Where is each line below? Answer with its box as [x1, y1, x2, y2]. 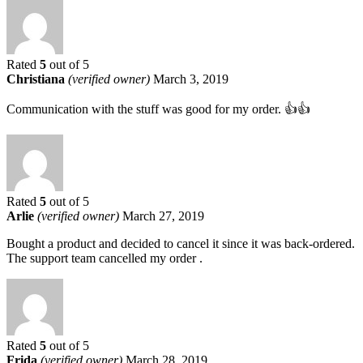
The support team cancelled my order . [6, 250, 203, 265]
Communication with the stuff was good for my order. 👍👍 [6, 101, 310, 116]
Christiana [6, 71, 68, 86]
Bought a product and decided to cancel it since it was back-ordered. [6, 236, 355, 250]
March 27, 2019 [122, 208, 204, 223]
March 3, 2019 [153, 71, 228, 86]
